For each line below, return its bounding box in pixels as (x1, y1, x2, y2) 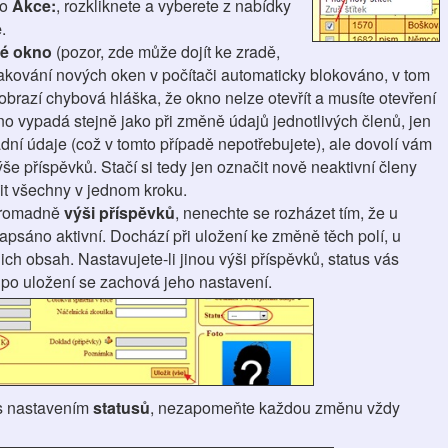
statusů (92, 396, 150, 419)
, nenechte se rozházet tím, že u (174, 201, 398, 224)
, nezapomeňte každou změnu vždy (149, 396, 400, 419)
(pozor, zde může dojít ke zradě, (51, 40, 280, 63)
